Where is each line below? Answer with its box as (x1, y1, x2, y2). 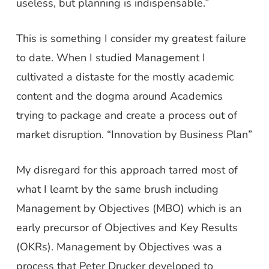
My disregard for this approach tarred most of (16, 163, 238, 177)
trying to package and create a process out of (16, 108, 237, 122)
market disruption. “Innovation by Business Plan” (16, 127, 252, 142)
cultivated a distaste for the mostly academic (16, 70, 234, 84)
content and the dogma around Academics (16, 89, 223, 103)
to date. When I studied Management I (16, 50, 205, 65)
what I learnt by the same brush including (16, 182, 219, 196)
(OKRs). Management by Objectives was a (16, 240, 222, 254)
